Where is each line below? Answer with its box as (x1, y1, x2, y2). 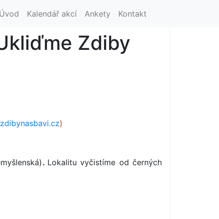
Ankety (84, 9, 110, 19)
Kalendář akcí (26, 9, 77, 19)
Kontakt (118, 9, 147, 19)
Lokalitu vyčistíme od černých (47, 157, 162, 167)
